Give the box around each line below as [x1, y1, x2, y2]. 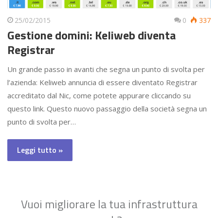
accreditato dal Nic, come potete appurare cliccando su [7, 91, 191, 101]
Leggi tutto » [17, 144, 63, 156]
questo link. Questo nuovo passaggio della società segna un [7, 104, 207, 114]
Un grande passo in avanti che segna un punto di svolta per [7, 64, 205, 74]
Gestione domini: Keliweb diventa [7, 26, 176, 44]
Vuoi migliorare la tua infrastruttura [20, 195, 198, 213]
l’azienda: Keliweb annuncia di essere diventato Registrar [7, 77, 198, 88]
